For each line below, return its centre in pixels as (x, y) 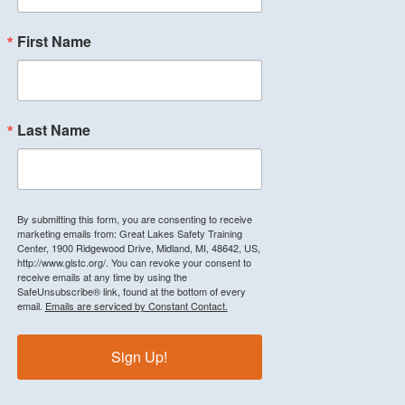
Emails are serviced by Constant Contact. (136, 306)
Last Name (53, 130)
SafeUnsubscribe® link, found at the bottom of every (131, 292)
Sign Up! (140, 357)
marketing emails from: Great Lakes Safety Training (129, 234)
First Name (54, 42)
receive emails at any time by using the (102, 277)
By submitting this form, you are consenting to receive (134, 219)
